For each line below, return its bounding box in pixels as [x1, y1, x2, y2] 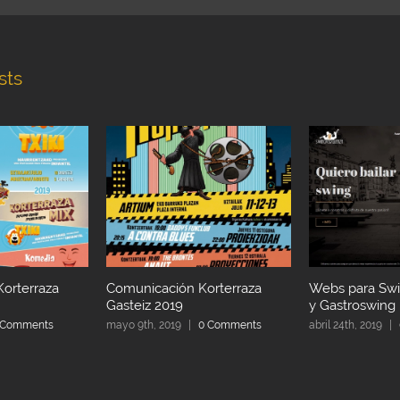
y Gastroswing [309, 297, 396, 314]
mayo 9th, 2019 [106, 319, 181, 332]
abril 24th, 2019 [309, 319, 382, 332]
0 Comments [198, 319, 262, 332]
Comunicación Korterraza [106, 280, 262, 297]
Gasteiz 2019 [106, 297, 183, 314]
